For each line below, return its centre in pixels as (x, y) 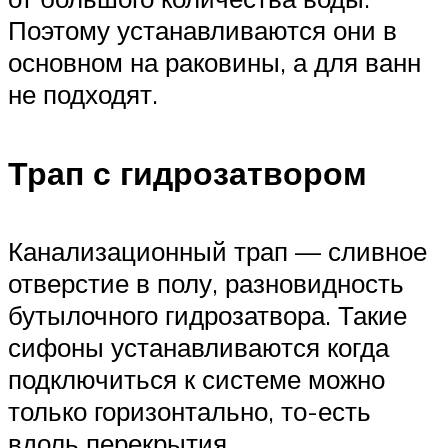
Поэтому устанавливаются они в (202, 30)
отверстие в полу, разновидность (206, 283)
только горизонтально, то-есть (189, 411)
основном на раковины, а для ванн (214, 62)
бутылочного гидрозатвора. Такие (207, 315)
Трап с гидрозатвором (187, 172)
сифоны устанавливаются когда (198, 347)
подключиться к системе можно (196, 379)
